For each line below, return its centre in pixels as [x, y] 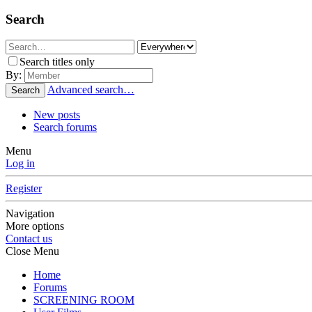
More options [35, 226]
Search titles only [57, 62]
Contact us [29, 239]
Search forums [65, 127]
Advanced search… [91, 90]
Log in [20, 164]
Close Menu [32, 251]
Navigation [30, 214]
